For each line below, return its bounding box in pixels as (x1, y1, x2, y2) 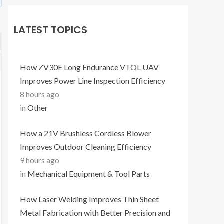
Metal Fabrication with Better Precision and (20, 208, 170, 217)
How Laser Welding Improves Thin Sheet (20, 194, 159, 204)
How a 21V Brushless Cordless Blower (20, 128, 151, 138)
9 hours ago (20, 155, 59, 165)
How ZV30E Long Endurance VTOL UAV (20, 62, 159, 72)
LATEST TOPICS (14, 23, 87, 37)
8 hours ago (20, 89, 59, 99)
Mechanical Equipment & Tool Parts (27, 169, 150, 178)
